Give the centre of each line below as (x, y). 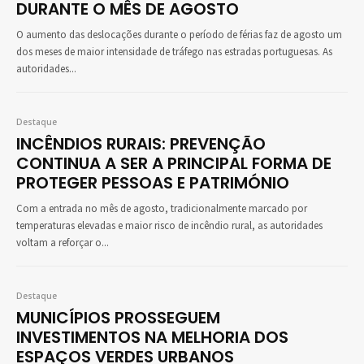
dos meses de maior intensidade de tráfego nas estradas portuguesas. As (174, 52)
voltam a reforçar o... (63, 243)
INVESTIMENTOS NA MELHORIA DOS (152, 338)
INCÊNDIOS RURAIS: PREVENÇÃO (141, 144)
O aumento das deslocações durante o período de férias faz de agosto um (179, 35)
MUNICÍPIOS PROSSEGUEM (118, 318)
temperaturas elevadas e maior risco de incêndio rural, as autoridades (169, 226)
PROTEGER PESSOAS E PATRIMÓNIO (153, 183)
